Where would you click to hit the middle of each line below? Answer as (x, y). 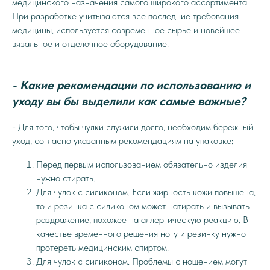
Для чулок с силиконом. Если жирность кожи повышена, (146, 192)
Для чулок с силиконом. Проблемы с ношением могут (142, 261)
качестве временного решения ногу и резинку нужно (141, 234)
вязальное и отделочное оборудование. (90, 44)
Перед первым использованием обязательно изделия (142, 164)
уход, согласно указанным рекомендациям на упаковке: (123, 141)
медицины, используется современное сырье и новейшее (126, 30)
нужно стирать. (66, 178)
